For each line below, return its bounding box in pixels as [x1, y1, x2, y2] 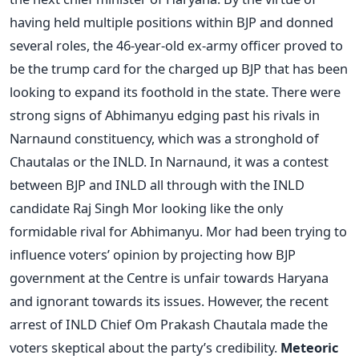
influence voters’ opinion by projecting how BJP [10, 245, 296, 264]
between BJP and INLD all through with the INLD [10, 175, 305, 195]
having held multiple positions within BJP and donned [10, 13, 333, 32]
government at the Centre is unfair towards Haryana [10, 268, 329, 288]
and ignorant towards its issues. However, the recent [10, 292, 329, 311]
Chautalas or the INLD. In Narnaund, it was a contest [10, 152, 329, 171]
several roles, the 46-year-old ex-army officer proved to [10, 36, 343, 55]
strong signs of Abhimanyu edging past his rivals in [10, 106, 320, 125]
